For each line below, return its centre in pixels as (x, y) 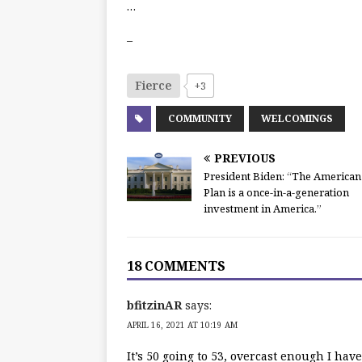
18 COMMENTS (176, 266)
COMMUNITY (200, 119)
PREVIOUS (245, 158)
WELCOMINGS (297, 119)
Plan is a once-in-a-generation (276, 193)
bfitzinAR (154, 305)
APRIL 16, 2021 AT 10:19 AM (182, 325)
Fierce (154, 86)
